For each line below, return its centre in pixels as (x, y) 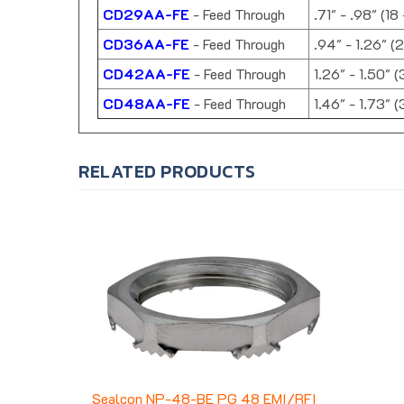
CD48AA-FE (147, 104)
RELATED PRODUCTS (167, 172)
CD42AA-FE (147, 74)
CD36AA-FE (146, 44)
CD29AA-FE (146, 14)
